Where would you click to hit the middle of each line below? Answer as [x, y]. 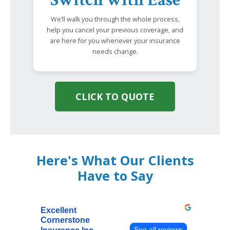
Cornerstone [65, 220]
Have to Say [115, 176]
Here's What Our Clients [115, 160]
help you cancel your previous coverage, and [115, 30]
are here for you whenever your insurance [115, 41]
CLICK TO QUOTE [115, 97]
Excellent [59, 210]
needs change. [115, 51]
